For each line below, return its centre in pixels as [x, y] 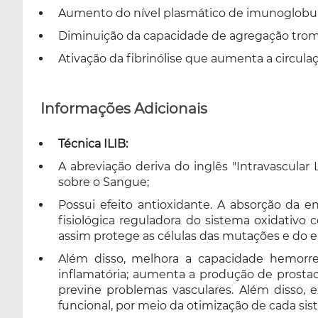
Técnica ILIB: [93, 144]
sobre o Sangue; [104, 182]
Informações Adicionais [124, 109]
